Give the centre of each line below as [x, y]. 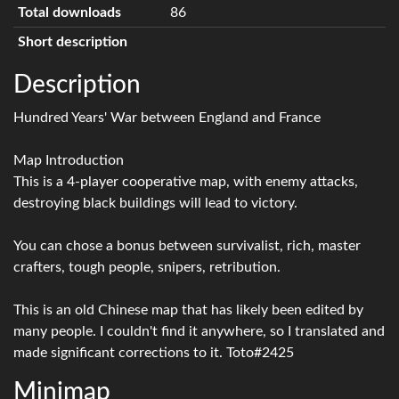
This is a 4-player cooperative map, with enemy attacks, [186, 182]
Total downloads [69, 12]
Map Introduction [69, 160]
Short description [72, 42]
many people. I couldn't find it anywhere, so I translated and [199, 331]
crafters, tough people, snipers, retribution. [147, 267]
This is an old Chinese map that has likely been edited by [188, 310]
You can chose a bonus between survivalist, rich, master [187, 246]
